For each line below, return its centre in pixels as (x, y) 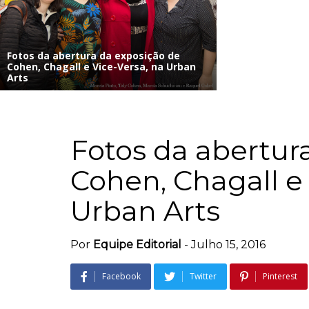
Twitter (203, 276)
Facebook (121, 276)
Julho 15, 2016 (228, 244)
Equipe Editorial (137, 244)
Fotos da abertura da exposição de (93, 55)
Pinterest (280, 276)
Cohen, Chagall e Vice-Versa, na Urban (101, 66)
